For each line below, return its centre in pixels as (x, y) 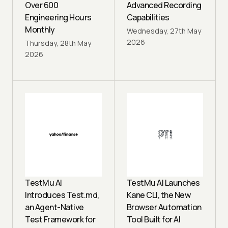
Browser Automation (164, 207)
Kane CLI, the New (158, 195)
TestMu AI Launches (163, 182)
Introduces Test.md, (62, 195)
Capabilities (148, 17)
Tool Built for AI (153, 219)
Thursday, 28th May (58, 43)
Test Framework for (60, 219)
